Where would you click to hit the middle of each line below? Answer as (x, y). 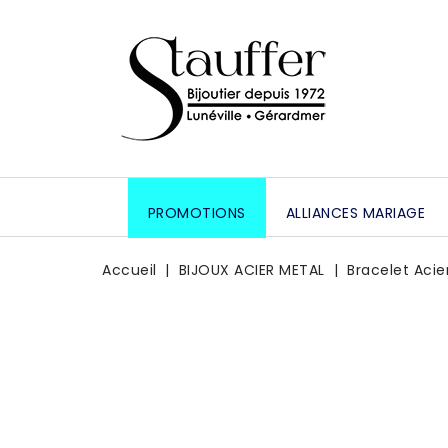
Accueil (129, 270)
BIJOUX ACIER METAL (251, 270)
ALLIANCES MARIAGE (355, 213)
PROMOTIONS (196, 213)
